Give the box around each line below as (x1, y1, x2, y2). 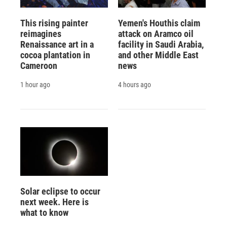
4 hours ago (118, 80, 151, 89)
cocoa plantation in (20, 49, 90, 60)
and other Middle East (118, 49, 199, 60)
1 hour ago (20, 80, 50, 89)
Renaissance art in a (20, 39, 94, 50)
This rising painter (20, 17, 88, 28)
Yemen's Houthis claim (118, 17, 200, 28)
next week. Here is (20, 196, 89, 207)
